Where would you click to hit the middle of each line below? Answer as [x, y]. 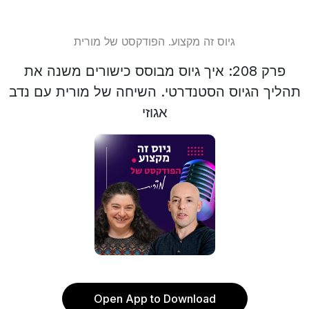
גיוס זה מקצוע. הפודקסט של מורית [154, 41]
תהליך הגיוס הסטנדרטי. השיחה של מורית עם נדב [154, 92]
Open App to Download [154, 299]
